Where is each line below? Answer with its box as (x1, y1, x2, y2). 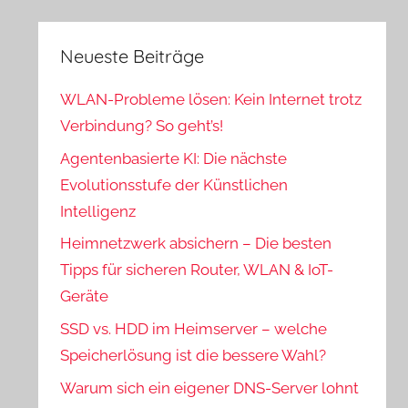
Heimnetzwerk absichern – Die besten (60, 234, 332, 253)
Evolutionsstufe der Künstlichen (60, 175, 289, 194)
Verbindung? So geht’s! (60, 116, 224, 135)
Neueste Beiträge (60, 44, 205, 67)
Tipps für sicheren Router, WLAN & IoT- (60, 260, 334, 280)
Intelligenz (60, 201, 137, 220)
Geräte (60, 287, 109, 306)
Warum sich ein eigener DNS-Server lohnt (60, 379, 360, 398)
